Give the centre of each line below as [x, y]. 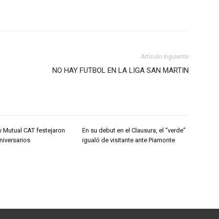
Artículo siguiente [165, 57]
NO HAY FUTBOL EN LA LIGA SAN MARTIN [120, 70]
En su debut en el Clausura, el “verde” [134, 130]
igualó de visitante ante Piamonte [129, 140]
